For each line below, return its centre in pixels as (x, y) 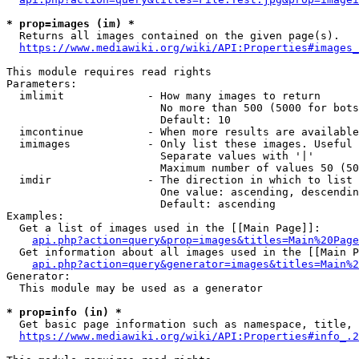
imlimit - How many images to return (163, 96)
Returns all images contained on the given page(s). (173, 36)
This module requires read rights (109, 72)
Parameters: (42, 84)
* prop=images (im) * (71, 24)
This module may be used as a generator (135, 288)
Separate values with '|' (160, 156)
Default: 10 (119, 120)
